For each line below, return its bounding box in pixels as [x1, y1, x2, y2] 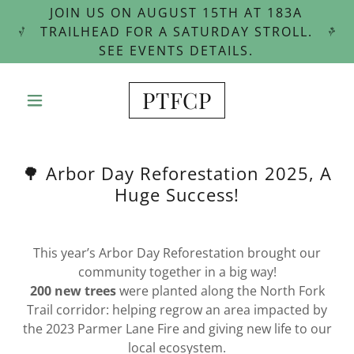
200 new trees [29, 282, 116, 299]
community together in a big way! [77, 263, 277, 281]
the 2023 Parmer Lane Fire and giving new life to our [22, 320, 332, 337]
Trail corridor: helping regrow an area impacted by [27, 301, 327, 318]
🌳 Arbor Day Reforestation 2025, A [22, 161, 332, 185]
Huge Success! [114, 183, 240, 206]
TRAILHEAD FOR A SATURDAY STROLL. [40, 23, 313, 40]
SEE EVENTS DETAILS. [99, 42, 254, 59]
